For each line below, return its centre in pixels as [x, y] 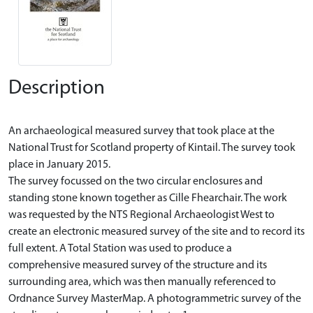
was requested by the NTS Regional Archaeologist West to [141, 215]
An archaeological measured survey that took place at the [141, 131]
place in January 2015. [59, 165]
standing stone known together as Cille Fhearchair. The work [148, 198]
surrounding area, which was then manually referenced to [142, 282]
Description [57, 88]
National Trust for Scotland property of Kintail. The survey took [152, 148]
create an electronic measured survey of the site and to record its [156, 232]
